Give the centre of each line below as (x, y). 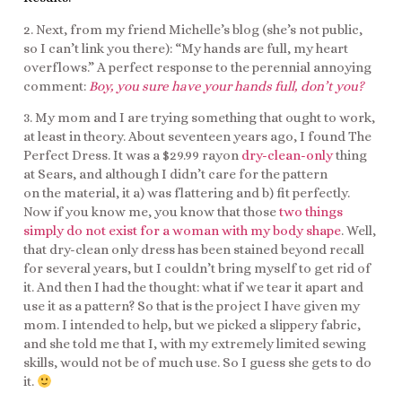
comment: (56, 86)
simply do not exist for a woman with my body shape (182, 231)
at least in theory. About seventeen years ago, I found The (197, 137)
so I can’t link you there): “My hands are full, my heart (186, 48)
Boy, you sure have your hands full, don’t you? (227, 86)
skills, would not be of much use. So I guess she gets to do (197, 363)
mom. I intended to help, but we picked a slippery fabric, (192, 325)
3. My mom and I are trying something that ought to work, (199, 118)
